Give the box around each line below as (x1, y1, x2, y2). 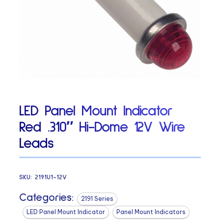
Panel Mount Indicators (116, 208, 186, 216)
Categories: (19, 192, 74, 203)
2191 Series (81, 194, 114, 202)
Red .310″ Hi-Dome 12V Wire (19, 120, 185, 135)
